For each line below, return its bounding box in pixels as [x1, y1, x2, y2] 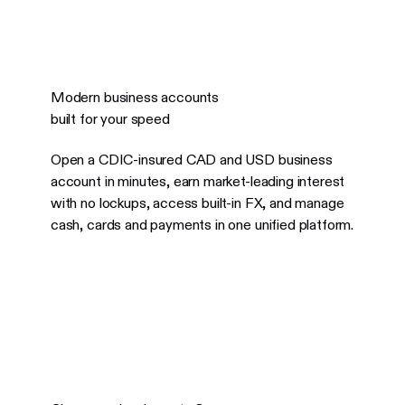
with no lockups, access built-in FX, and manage [50, 193, 344, 212]
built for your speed [50, 110, 170, 128]
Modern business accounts [50, 89, 220, 107]
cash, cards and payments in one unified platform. [50, 215, 354, 233]
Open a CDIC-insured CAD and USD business [50, 150, 333, 168]
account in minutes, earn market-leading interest [50, 172, 345, 190]
